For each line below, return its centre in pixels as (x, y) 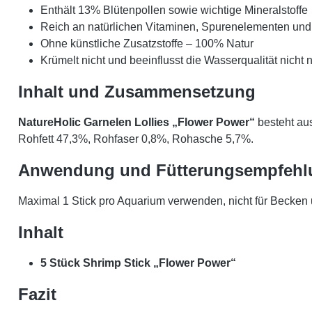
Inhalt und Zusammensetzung (137, 91)
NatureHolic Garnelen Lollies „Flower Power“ (136, 122)
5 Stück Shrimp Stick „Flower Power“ (138, 263)
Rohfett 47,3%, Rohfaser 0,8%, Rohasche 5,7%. (136, 139)
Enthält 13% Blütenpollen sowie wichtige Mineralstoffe (174, 10)
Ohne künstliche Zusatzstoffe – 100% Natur (147, 43)
